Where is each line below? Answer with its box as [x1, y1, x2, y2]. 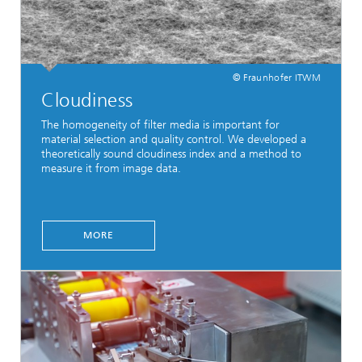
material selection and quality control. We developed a [41, 132, 306, 146]
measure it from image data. [41, 161, 181, 175]
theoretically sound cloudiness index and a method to [41, 146, 301, 161]
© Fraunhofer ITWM [232, 71, 321, 83]
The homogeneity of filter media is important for [41, 117, 280, 132]
